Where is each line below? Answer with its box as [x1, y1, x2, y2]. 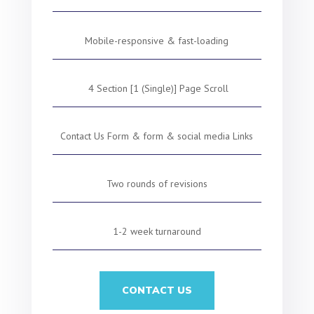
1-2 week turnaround [112, 225, 201, 238]
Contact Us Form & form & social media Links [60, 130, 254, 142]
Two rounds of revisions [106, 177, 207, 190]
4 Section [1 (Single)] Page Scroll [85, 82, 228, 95]
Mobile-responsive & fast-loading [85, 34, 229, 47]
